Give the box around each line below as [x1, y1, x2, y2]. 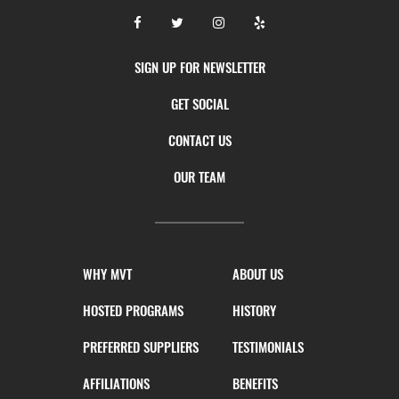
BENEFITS [232, 372, 278, 393]
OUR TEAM [174, 166, 225, 186]
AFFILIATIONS [83, 372, 150, 393]
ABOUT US [232, 263, 283, 283]
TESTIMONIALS [232, 336, 304, 356]
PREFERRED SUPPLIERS [83, 336, 199, 356]
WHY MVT [83, 263, 132, 283]
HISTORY [232, 299, 276, 320]
